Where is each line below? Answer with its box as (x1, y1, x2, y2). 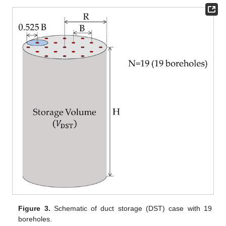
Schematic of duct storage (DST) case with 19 (50, 204, 212, 213)
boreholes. (18, 215, 52, 223)
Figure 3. (18, 204, 50, 213)
